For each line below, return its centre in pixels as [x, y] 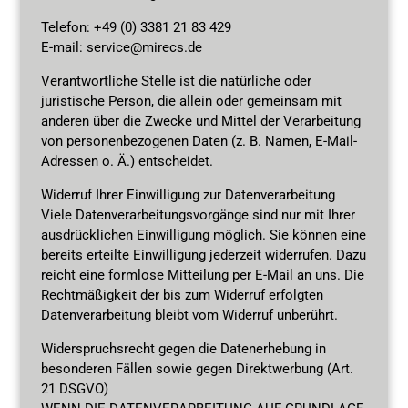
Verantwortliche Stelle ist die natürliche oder [176, 81]
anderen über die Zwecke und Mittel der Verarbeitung [200, 121]
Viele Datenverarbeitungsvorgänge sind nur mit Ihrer [198, 214]
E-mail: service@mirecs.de [121, 47]
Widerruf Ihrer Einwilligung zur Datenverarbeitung [188, 194]
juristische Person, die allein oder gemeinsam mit [191, 101]
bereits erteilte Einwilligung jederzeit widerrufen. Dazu [203, 255]
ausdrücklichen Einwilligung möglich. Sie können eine [203, 235]
